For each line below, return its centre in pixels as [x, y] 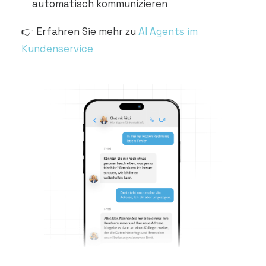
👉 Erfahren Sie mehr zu [80, 31]
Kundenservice [57, 49]
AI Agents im [168, 31]
